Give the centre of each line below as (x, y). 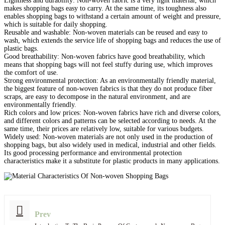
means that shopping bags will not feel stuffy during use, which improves (108, 65)
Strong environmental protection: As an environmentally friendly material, (110, 81)
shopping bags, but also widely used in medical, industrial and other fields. (110, 145)
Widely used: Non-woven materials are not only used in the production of (108, 137)
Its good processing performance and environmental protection (93, 153)
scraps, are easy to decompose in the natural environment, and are (97, 97)
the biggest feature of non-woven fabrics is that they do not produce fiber (108, 89)
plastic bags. (21, 49)
